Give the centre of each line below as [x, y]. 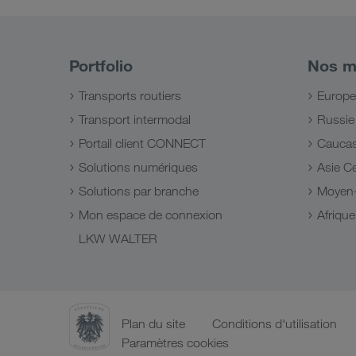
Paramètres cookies [175, 342]
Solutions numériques [138, 167]
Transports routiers [130, 95]
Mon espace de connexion [151, 215]
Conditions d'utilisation [275, 323]
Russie [336, 119]
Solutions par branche [139, 191]
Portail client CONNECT [142, 143]
